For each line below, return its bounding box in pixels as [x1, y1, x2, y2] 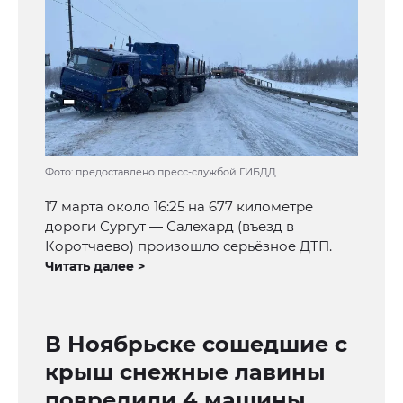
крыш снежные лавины [45, 359, 326, 386]
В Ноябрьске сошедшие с [45, 331, 347, 358]
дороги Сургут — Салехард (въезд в [45, 218, 294, 236]
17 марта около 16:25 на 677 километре [45, 198, 313, 216]
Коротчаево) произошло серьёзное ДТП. [45, 237, 332, 255]
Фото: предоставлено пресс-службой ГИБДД [45, 166, 276, 179]
